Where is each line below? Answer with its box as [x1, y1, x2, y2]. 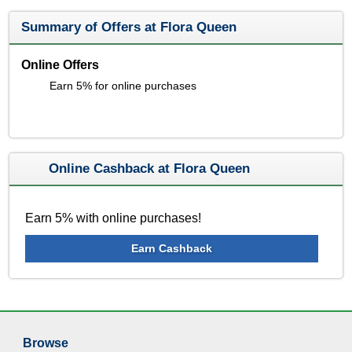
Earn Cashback [131, 242, 213, 255]
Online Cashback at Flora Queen [49, 161, 251, 176]
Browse [23, 336, 69, 350]
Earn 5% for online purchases [49, 79, 197, 92]
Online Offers [21, 58, 100, 71]
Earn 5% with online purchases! [25, 211, 202, 225]
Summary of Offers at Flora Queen [21, 20, 237, 35]
